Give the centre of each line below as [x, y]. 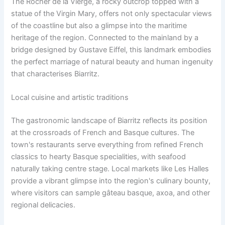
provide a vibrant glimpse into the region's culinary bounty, [111, 181]
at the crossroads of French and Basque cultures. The [103, 133]
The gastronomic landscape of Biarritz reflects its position [109, 121]
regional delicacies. [43, 205]
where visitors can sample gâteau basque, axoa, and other [111, 193]
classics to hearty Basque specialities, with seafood [99, 157]
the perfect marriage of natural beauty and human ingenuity [112, 62]
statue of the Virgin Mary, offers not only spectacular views [112, 14]
